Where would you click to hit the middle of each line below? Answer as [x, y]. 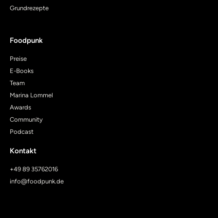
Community [26, 119]
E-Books [22, 71]
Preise [18, 58]
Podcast [22, 131]
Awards [20, 107]
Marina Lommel [31, 95]
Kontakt [23, 151]
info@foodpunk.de [37, 181]
